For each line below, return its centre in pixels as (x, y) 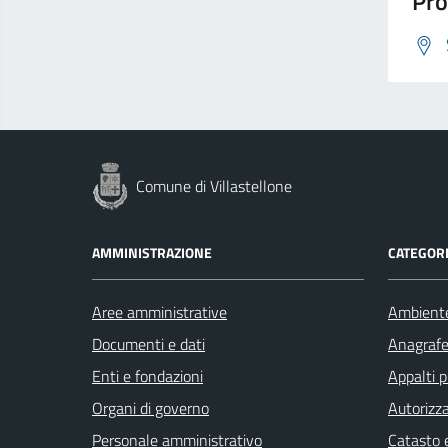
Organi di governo (150, 408)
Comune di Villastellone (214, 186)
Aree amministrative (159, 312)
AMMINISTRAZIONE (152, 252)
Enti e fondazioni (147, 376)
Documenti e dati (148, 344)
